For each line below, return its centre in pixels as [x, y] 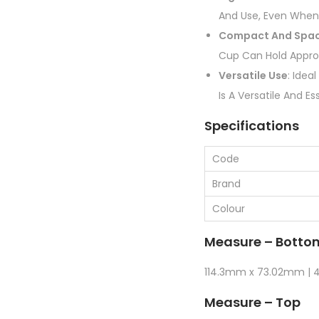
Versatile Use [253, 75]
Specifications [252, 125]
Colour [229, 208]
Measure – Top [252, 302]
